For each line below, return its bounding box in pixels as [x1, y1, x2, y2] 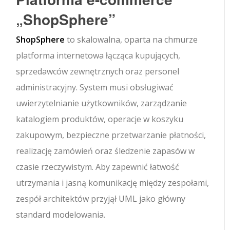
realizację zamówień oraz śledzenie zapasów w [16, 145, 195, 157]
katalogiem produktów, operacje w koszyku [16, 113, 184, 125]
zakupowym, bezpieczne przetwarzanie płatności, [16, 129, 206, 141]
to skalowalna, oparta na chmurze [65, 34, 198, 46]
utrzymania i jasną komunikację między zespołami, [16, 177, 209, 189]
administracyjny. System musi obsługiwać [16, 82, 174, 93]
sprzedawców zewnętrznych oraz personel [16, 66, 180, 78]
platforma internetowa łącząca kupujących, [16, 50, 181, 62]
